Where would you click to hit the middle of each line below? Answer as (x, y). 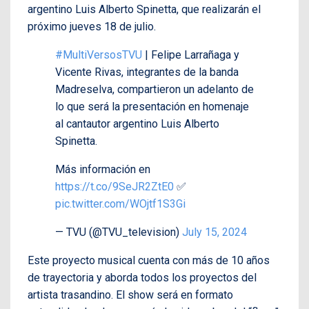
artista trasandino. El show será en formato (130, 295)
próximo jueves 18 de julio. (92, 26)
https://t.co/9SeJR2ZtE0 (114, 186)
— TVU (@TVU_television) (119, 232)
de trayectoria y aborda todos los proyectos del (142, 277)
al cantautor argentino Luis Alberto (137, 123)
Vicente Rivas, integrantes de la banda (147, 72)
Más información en (103, 169)
